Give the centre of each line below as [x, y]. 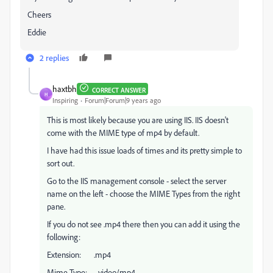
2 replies [54, 58]
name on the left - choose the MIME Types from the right [144, 193]
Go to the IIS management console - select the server [136, 181]
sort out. [61, 163]
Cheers [39, 14]
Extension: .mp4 [79, 254]
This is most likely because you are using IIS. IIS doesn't [138, 120]
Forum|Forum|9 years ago [123, 100]
